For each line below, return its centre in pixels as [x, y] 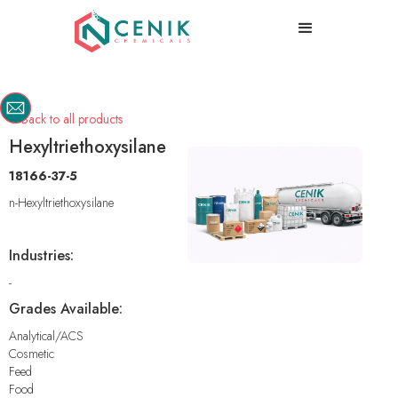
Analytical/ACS [46, 335]
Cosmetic [32, 353]
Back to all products [72, 119]
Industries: [41, 255]
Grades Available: [66, 308]
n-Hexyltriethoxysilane [61, 202]
